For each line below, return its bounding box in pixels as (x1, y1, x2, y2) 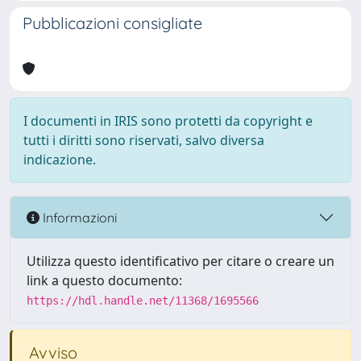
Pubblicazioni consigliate (23, 13, 202, 33)
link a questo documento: (27, 272, 182, 289)
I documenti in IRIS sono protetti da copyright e (23, 112, 313, 130)
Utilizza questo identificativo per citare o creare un (27, 252, 334, 270)
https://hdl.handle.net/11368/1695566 (27, 294, 259, 307)
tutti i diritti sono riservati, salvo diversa (23, 131, 264, 149)
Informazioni (39, 209, 117, 226)
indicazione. (23, 151, 96, 168)
